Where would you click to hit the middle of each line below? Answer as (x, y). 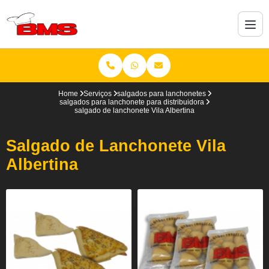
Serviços (97, 94)
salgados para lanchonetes (161, 94)
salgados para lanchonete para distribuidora (132, 102)
